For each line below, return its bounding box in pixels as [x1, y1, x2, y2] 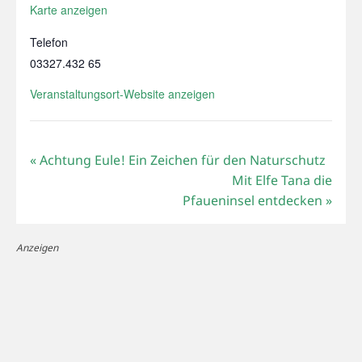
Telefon [29, 33, 68, 50]
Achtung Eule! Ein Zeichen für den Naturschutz [36, 150, 326, 169]
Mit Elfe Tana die [232, 170, 333, 189]
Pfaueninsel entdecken [183, 191, 326, 209]
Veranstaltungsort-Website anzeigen [29, 85, 215, 102]
